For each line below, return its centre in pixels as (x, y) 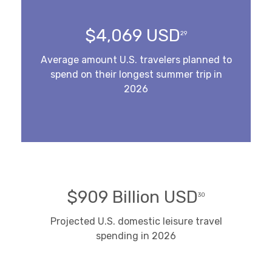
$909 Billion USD (132, 197)
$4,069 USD (133, 36)
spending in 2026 (136, 236)
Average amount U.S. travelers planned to (136, 60)
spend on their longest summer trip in (136, 75)
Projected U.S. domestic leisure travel (136, 222)
